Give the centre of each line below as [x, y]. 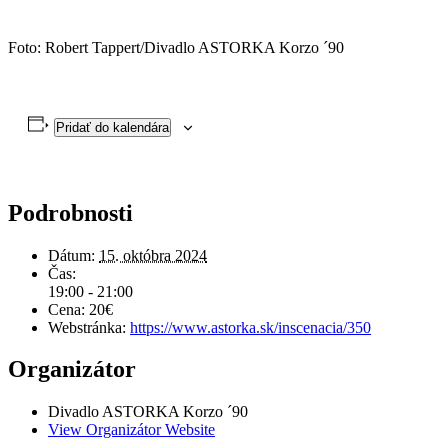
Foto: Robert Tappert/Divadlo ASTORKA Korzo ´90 [176, 47]
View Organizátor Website [131, 430]
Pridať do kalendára [112, 127]
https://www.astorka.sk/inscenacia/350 [250, 327]
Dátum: [71, 255]
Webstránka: [87, 327]
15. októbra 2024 [153, 255]
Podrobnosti [70, 212]
